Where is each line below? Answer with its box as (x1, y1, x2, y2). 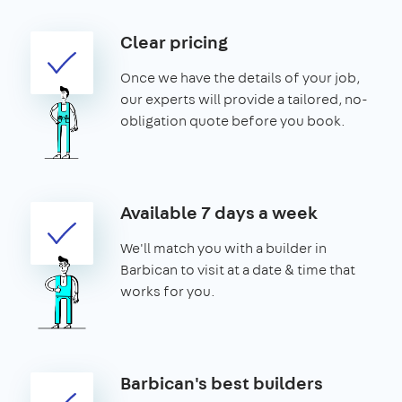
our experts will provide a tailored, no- (120, 89, 368, 109)
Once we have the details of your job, (120, 67, 360, 87)
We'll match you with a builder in (120, 238, 327, 258)
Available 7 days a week (120, 199, 318, 224)
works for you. (120, 281, 215, 301)
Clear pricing (120, 29, 228, 54)
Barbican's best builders (120, 370, 323, 395)
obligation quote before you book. (120, 110, 345, 130)
